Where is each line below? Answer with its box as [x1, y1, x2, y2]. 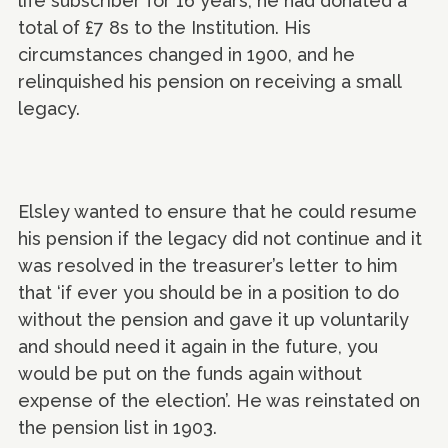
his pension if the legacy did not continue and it [18, 228, 422, 250]
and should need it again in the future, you [18, 336, 378, 358]
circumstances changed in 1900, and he [18, 43, 355, 65]
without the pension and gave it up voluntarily [18, 309, 409, 331]
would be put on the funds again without [18, 363, 362, 385]
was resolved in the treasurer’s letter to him [18, 255, 398, 277]
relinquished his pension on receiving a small [18, 70, 401, 92]
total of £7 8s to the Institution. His [18, 16, 311, 38]
